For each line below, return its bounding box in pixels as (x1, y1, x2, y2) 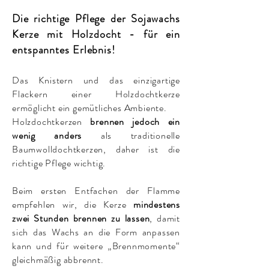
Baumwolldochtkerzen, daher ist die (12, 142, 180, 156)
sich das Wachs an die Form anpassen (12, 225, 180, 239)
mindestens (133, 197, 180, 211)
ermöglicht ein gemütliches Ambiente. (12, 100, 169, 115)
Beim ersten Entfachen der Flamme (12, 183, 180, 198)
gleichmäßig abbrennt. (12, 252, 106, 267)
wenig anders (12, 128, 82, 142)
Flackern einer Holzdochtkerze (12, 86, 180, 101)
